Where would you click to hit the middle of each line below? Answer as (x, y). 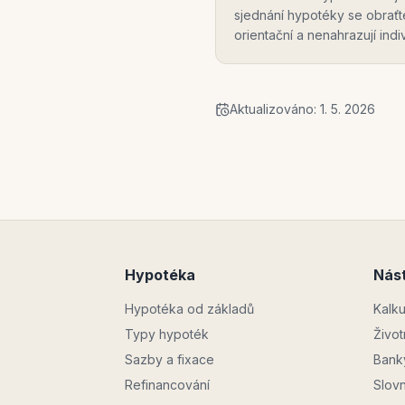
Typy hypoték (167, 334)
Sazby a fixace (170, 359)
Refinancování (167, 385)
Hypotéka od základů (189, 309)
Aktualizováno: (275, 109)
